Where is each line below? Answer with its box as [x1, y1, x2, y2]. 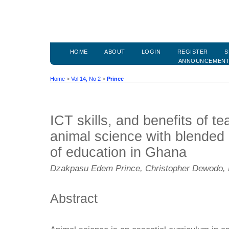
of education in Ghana [50, 145, 187, 161]
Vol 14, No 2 [71, 76, 101, 82]
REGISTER [177, 49, 208, 55]
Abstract [50, 191, 98, 205]
